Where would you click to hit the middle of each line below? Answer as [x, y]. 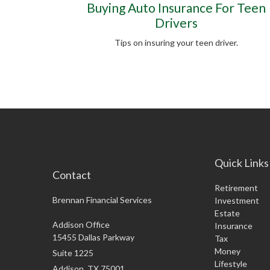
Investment [237, 201]
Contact [72, 175]
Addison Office [81, 225]
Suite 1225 [73, 253]
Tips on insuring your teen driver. [176, 43]
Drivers [176, 23]
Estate [228, 213]
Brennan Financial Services [102, 200]
